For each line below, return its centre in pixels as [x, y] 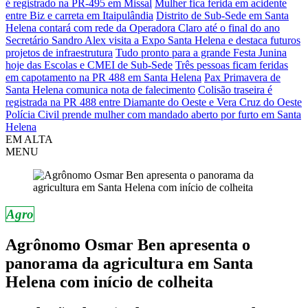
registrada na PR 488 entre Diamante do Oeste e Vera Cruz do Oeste [154, 102]
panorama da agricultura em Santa [129, 263]
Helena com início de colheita [109, 282]
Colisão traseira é [235, 89]
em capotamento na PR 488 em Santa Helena [103, 77]
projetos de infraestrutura [59, 52]
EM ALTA [29, 139]
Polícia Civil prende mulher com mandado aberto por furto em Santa [153, 114]
